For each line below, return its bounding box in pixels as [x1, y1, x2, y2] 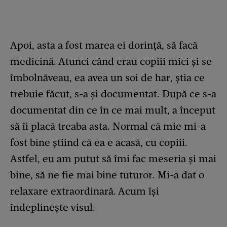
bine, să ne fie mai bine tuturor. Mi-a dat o [10, 169, 204, 181]
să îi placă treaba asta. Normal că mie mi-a [10, 120, 206, 133]
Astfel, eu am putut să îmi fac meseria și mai [10, 153, 216, 165]
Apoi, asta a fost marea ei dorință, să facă [10, 39, 198, 52]
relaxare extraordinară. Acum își [10, 185, 159, 198]
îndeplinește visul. [10, 201, 95, 214]
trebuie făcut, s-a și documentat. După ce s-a [10, 88, 216, 100]
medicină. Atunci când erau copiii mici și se [10, 55, 212, 68]
